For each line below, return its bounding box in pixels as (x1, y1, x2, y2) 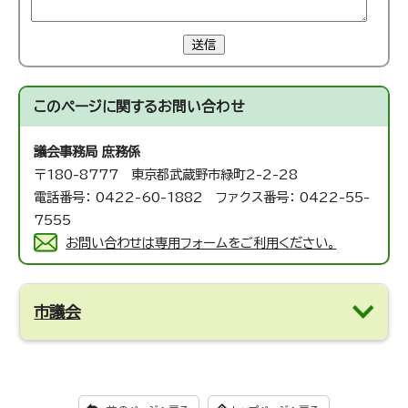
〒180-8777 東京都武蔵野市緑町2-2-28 (34, 168, 299, 182)
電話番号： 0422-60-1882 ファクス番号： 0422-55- (34, 190, 371, 205)
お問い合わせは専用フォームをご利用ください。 (66, 236, 337, 250)
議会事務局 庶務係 (34, 145, 141, 159)
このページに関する (34, 99, 158, 115)
